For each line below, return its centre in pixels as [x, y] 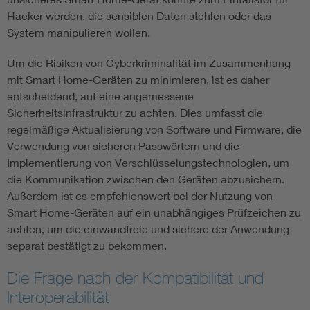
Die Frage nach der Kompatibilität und [135, 278]
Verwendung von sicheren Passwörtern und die [123, 146]
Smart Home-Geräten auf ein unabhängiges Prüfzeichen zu [154, 212]
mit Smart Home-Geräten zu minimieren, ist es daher [138, 80]
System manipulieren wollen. [79, 33]
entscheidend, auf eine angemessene [100, 96]
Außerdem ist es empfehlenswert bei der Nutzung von [140, 196]
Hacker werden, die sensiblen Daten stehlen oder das [139, 16]
